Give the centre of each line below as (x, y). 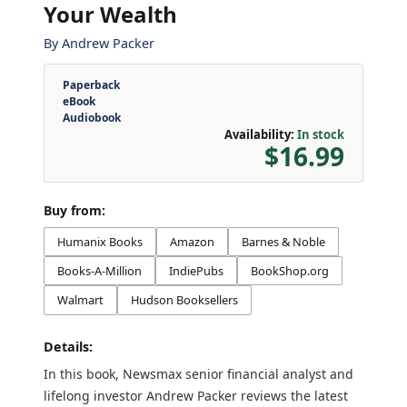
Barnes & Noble (283, 241)
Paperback (91, 84)
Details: (68, 346)
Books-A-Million (99, 270)
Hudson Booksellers (184, 299)
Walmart (80, 299)
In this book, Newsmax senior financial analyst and (199, 373)
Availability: (259, 134)
